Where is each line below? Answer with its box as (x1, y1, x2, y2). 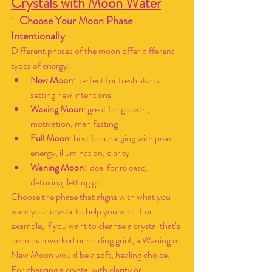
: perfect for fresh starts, (73, 73, 164, 87)
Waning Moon (30, 160, 84, 174)
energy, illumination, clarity (30, 146, 129, 160)
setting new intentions (30, 87, 111, 101)
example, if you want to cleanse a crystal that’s (11, 219, 182, 233)
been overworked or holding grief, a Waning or (11, 233, 182, 247)
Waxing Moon (30, 102, 83, 116)
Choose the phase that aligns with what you (11, 189, 172, 203)
